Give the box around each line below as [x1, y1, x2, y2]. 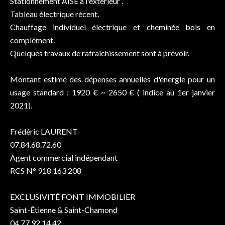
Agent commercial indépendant [10, 153, 118, 162]
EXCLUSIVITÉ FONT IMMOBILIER [10, 192, 135, 201]
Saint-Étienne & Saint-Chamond [10, 205, 118, 214]
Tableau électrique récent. [10, 9, 99, 19]
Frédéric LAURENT [10, 127, 78, 136]
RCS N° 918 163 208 [10, 166, 81, 175]
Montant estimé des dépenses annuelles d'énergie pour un [10, 74, 215, 84]
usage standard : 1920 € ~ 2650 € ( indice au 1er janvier [10, 87, 215, 97]
